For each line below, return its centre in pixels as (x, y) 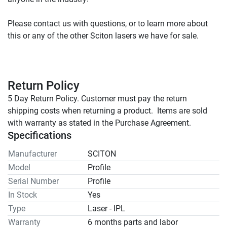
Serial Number (33, 181)
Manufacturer (32, 154)
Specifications (40, 135)
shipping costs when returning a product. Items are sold (107, 110)
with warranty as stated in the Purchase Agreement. (99, 123)
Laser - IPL (106, 208)
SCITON (102, 154)
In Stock (23, 195)
